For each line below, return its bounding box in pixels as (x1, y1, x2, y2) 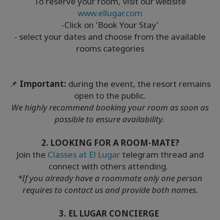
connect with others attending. (48, 160, 172, 172)
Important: (20, 78, 66, 89)
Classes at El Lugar (48, 148, 120, 160)
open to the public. (74, 89, 146, 101)
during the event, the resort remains (66, 78, 211, 89)
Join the (16, 148, 48, 160)
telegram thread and (120, 148, 204, 160)
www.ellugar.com (78, 7, 142, 19)
